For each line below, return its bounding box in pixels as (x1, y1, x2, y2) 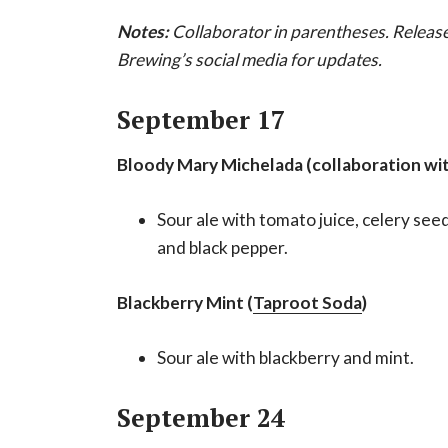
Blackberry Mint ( (117, 291, 253, 313)
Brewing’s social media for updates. (117, 48, 382, 70)
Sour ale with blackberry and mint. (157, 346, 414, 368)
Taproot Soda (253, 291, 362, 313)
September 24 (117, 400, 285, 434)
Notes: (117, 20, 172, 42)
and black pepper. (157, 236, 288, 258)
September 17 (117, 102, 285, 136)
